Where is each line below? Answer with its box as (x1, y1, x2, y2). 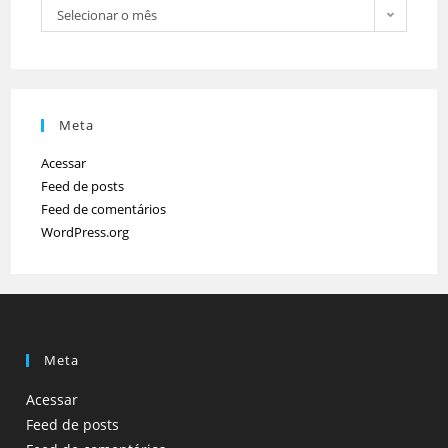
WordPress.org (41, 222, 130, 241)
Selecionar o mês (57, 5, 158, 24)
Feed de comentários (41, 199, 167, 218)
